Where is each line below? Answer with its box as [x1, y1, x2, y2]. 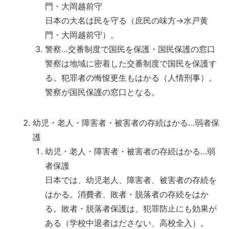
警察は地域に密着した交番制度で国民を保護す [45, 58, 217, 68]
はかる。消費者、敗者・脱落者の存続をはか [45, 189, 209, 199]
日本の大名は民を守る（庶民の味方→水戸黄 [45, 15, 208, 26]
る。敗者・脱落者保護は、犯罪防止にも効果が [45, 203, 217, 214]
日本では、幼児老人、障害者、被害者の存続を [45, 175, 217, 185]
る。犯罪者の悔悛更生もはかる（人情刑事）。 [45, 73, 217, 83]
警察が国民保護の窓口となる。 [45, 87, 159, 97]
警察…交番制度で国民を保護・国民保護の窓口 [45, 44, 215, 54]
